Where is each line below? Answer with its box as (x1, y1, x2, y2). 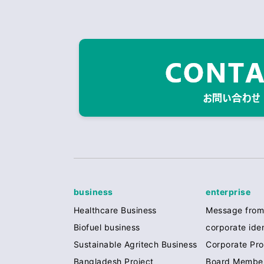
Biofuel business (73, 222, 140, 232)
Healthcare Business (73, 204, 157, 215)
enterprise (206, 186, 251, 197)
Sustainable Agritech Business (73, 239, 197, 249)
